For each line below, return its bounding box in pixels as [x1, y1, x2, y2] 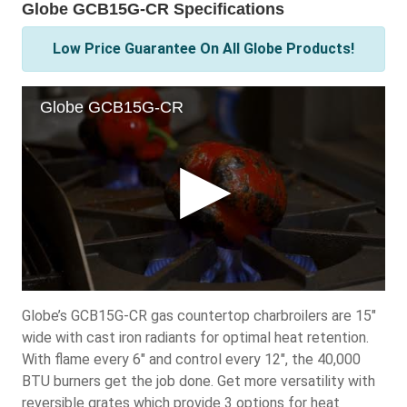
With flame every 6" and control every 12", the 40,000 [22, 350, 361, 368]
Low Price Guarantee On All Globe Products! [53, 39, 354, 57]
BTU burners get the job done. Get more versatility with [22, 372, 375, 390]
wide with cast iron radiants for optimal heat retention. [22, 328, 369, 346]
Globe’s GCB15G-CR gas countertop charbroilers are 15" [22, 306, 376, 324]
